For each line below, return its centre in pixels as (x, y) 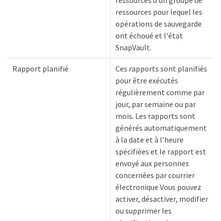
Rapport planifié (40, 69)
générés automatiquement (161, 128)
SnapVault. (133, 47)
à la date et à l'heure (149, 140)
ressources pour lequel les (159, 12)
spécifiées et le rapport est (161, 151)
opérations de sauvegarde (159, 24)
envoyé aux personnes (152, 163)
